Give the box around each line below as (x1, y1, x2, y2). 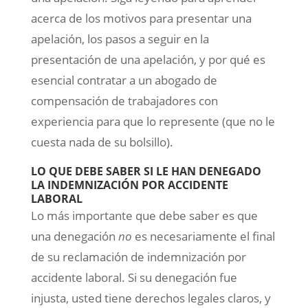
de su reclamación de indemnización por (30, 249, 246, 265)
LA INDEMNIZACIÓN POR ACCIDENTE (30, 177, 228, 193)
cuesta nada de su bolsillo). (30, 134, 173, 151)
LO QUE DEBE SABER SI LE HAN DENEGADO (30, 164, 261, 179)
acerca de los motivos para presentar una (30, 10, 252, 27)
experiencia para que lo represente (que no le (30, 113, 275, 130)
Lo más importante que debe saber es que (30, 208, 258, 224)
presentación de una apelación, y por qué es (30, 52, 265, 68)
